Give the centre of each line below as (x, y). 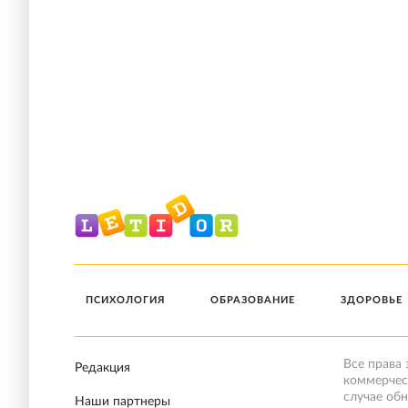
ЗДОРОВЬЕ (372, 301)
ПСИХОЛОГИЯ (125, 301)
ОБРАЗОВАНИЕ (253, 301)
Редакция (102, 368)
